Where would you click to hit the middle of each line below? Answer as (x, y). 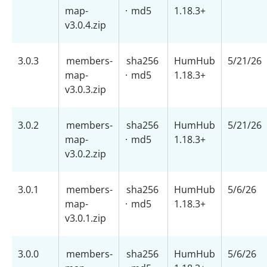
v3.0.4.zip (86, 25)
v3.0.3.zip (86, 89)
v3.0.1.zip (86, 218)
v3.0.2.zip (86, 154)
